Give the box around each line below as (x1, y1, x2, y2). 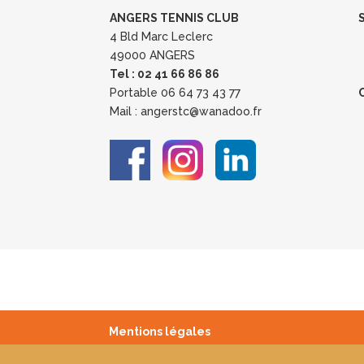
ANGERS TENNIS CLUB (110, 11, 240, 24)
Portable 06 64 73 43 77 (110, 85, 241, 99)
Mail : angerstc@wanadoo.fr (110, 104, 262, 118)
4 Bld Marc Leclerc (110, 29, 214, 43)
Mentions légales (109, 324, 211, 338)
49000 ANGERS (110, 48, 196, 62)
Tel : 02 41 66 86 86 (110, 67, 220, 80)
